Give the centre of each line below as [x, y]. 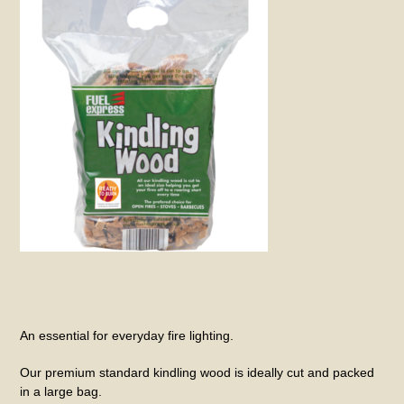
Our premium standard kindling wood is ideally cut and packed [197, 372]
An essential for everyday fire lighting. [127, 335]
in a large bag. [61, 391]
